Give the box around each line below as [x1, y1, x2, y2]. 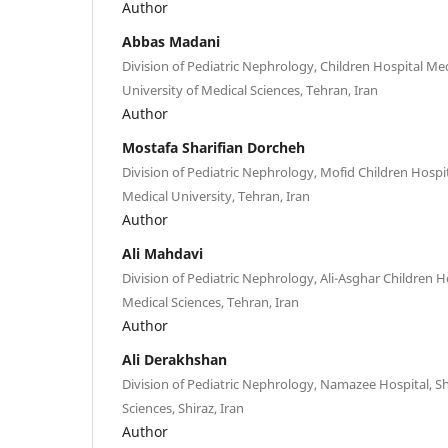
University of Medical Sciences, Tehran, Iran [122, 80, 378, 99]
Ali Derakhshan [122, 349, 227, 369]
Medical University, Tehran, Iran [122, 186, 310, 205]
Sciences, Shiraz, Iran [122, 398, 244, 417]
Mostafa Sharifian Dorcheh [122, 137, 305, 157]
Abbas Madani [122, 31, 220, 51]
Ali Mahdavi [122, 243, 203, 263]
